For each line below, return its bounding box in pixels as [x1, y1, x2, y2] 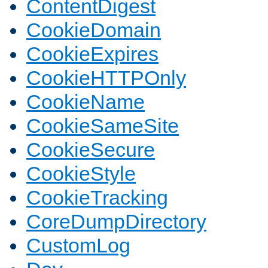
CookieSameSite [26, 114, 179, 138]
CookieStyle [26, 162, 136, 185]
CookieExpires [26, 42, 159, 66]
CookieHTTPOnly [26, 66, 186, 90]
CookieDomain [26, 19, 161, 42]
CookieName [26, 90, 145, 114]
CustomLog [26, 234, 130, 257]
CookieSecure [26, 138, 155, 162]
